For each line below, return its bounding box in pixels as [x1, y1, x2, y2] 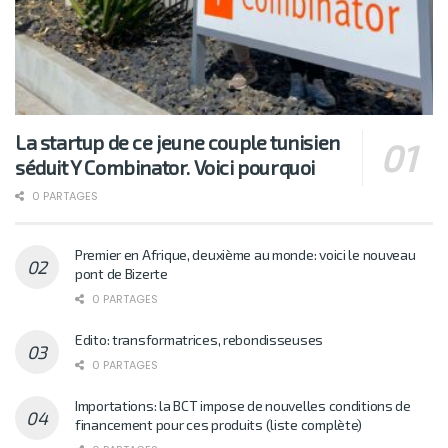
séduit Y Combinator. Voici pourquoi [15, 154, 316, 179]
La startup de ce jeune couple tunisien [15, 129, 340, 154]
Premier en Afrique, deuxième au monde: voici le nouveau [75, 245, 416, 263]
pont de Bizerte [75, 264, 168, 282]
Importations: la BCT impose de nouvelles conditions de [75, 396, 411, 414]
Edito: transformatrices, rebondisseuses [75, 330, 324, 348]
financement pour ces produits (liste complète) [75, 415, 363, 433]
